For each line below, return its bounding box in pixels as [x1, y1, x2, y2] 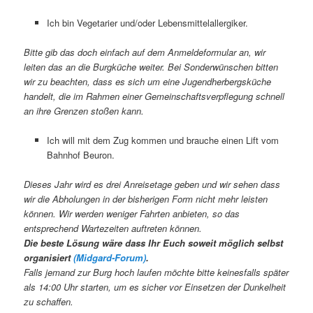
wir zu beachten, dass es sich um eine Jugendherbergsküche [24, 74, 272, 88]
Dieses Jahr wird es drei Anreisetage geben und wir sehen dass [24, 177, 281, 191]
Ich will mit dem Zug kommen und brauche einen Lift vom [46, 133, 279, 147]
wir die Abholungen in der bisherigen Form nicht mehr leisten [24, 192, 268, 205]
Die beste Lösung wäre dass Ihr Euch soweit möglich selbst [24, 236, 284, 249]
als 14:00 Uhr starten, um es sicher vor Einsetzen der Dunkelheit [24, 280, 286, 293]
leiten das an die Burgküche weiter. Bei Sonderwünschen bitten [24, 59, 279, 73]
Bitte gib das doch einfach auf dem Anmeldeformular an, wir [24, 45, 266, 59]
